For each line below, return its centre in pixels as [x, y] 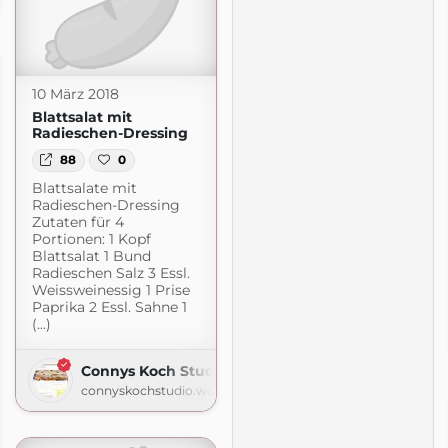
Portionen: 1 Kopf [91, 238]
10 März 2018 [75, 94]
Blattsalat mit [81, 117]
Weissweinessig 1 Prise [110, 289]
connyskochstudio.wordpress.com [185, 390]
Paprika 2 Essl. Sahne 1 [109, 306]
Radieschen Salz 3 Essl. [110, 272]
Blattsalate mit [84, 187]
